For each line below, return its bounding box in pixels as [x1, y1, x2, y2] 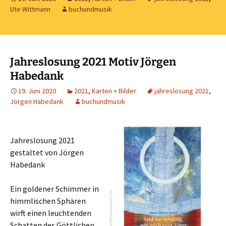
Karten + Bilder [92, 86, 136, 95]
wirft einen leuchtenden [10, 208, 91, 218]
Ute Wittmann [10, 5, 50, 14]
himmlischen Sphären [10, 196, 86, 206]
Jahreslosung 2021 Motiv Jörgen [10, 55, 176, 69]
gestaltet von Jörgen [10, 147, 84, 157]
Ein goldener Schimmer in [10, 184, 99, 194]
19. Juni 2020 [18, 86, 56, 95]
